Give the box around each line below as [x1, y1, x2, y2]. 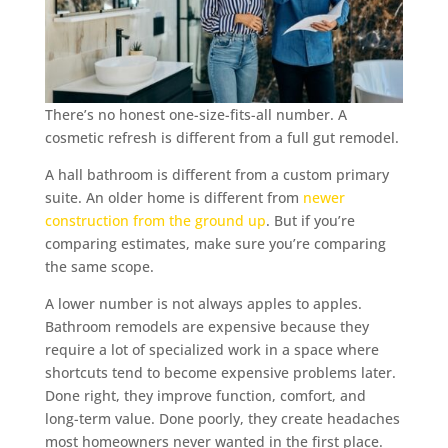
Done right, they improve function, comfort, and [44, 386, 366, 406]
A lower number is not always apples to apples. [44, 294, 362, 314]
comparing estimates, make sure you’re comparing [44, 234, 386, 254]
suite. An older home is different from [44, 188, 303, 208]
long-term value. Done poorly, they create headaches [44, 409, 400, 429]
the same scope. [44, 257, 154, 277]
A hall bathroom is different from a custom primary [44, 165, 389, 185]
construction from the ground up [44, 211, 266, 231]
